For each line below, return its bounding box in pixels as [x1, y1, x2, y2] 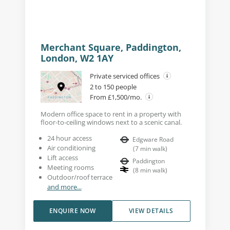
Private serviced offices [89, 71, 161, 81]
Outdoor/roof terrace [47, 172, 112, 182]
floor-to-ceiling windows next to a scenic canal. [40, 117, 182, 127]
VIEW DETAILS [128, 206, 174, 215]
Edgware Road [132, 135, 174, 144]
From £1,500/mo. [89, 92, 143, 102]
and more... [47, 182, 82, 191]
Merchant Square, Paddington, [40, 41, 181, 53]
